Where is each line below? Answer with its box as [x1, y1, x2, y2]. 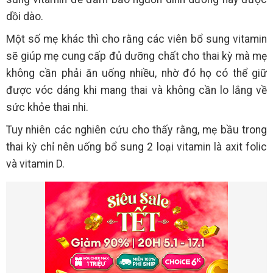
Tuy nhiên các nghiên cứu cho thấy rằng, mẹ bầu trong [6, 124, 267, 136]
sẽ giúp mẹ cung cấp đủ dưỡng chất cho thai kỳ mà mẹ [6, 50, 267, 63]
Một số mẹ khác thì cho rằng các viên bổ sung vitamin [6, 33, 267, 46]
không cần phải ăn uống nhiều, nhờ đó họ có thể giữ [6, 67, 267, 80]
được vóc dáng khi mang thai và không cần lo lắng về [6, 84, 267, 97]
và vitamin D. [6, 158, 65, 171]
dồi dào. [6, 10, 43, 23]
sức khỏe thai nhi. [6, 101, 88, 114]
